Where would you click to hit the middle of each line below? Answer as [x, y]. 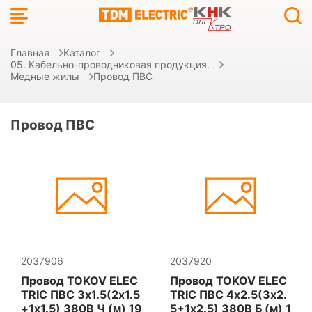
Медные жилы [45, 76]
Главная [30, 53]
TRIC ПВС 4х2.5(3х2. [228, 295]
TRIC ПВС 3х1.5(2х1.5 [80, 295]
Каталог [82, 53]
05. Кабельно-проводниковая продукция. [110, 64]
